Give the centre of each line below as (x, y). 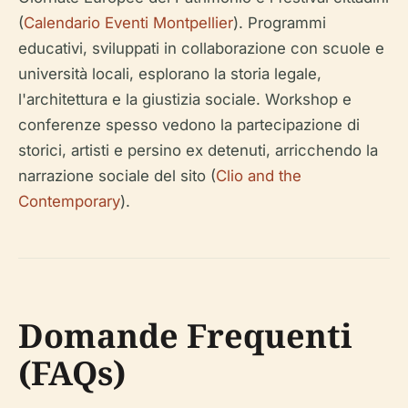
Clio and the (259, 176)
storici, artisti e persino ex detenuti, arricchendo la (198, 151)
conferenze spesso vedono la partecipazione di (189, 125)
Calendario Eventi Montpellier (128, 23)
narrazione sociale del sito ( (117, 176)
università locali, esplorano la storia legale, (170, 74)
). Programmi (280, 23)
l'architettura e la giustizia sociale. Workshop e (185, 100)
